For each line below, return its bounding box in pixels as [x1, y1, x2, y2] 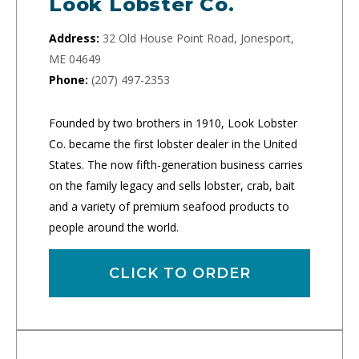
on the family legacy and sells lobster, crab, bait [49, 177, 295, 193]
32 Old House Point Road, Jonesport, [103, 30, 294, 46]
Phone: [49, 71, 88, 87]
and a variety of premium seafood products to [49, 198, 289, 214]
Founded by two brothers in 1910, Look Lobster [49, 115, 297, 131]
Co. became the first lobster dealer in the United [49, 135, 297, 151]
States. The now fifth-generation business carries [49, 156, 303, 172]
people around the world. [49, 219, 179, 235]
